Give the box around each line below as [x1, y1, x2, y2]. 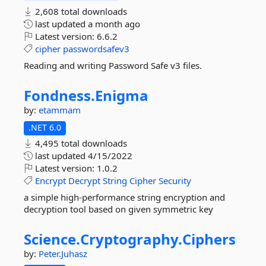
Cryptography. [80, 229, 182, 249]
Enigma [95, 85, 148, 105]
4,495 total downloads [33, 137, 127, 149]
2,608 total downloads [33, 5, 127, 17]
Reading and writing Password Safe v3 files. [24, 59, 202, 71]
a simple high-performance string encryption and [24, 191, 225, 203]
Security [159, 175, 191, 186]
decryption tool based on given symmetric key [24, 203, 213, 215]
